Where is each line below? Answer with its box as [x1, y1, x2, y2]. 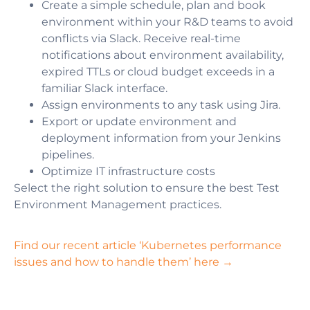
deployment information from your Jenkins [42, 131, 281, 145]
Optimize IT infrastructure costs [42, 164, 215, 178]
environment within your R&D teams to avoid [42, 15, 293, 28]
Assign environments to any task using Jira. [42, 98, 280, 111]
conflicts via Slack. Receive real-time [42, 31, 241, 45]
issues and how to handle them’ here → [14, 255, 233, 269]
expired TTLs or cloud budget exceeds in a [42, 64, 275, 78]
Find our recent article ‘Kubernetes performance [14, 239, 282, 253]
